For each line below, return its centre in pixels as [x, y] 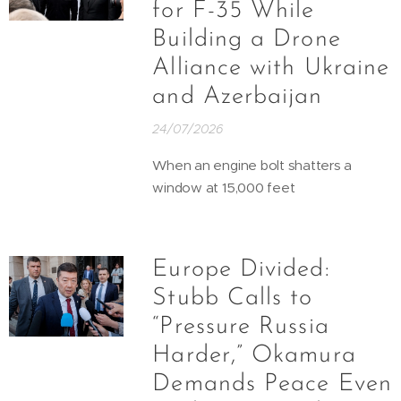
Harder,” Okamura [254, 355]
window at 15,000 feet [224, 187]
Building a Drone [247, 39]
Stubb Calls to [233, 298]
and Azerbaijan [238, 97]
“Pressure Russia [241, 327]
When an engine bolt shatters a [252, 165]
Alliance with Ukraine [271, 68]
